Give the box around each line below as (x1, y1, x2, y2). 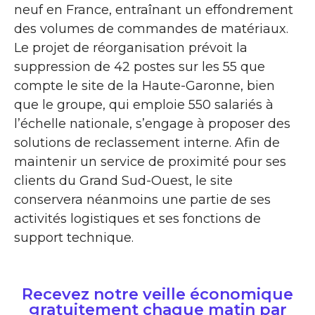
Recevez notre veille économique (22, 285, 293, 304)
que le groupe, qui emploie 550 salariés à (14, 97, 274, 112)
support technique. (14, 230, 134, 245)
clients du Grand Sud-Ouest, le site (14, 173, 233, 188)
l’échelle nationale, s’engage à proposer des (14, 116, 290, 131)
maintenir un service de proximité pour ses (14, 154, 286, 169)
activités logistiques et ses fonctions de (14, 211, 261, 226)
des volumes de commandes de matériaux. (14, 21, 288, 37)
